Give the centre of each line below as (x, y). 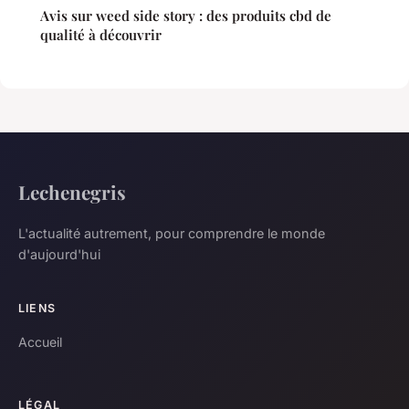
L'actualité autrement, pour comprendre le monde (172, 233)
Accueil (40, 341)
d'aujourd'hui (59, 254)
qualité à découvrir (101, 34)
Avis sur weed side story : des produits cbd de (186, 15)
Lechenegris (72, 191)
